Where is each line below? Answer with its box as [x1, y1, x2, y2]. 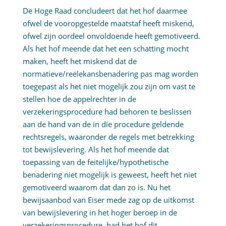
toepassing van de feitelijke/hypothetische [22, 157, 168, 167]
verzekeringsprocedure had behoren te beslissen [22, 106, 191, 117]
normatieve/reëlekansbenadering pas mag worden [22, 69, 198, 79]
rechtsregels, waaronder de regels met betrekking [22, 132, 194, 142]
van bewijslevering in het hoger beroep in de [22, 207, 177, 218]
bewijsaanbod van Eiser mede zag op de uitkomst [22, 195, 194, 205]
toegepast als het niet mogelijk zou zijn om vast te [22, 81, 195, 92]
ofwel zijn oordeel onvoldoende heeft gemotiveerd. [22, 31, 200, 41]
